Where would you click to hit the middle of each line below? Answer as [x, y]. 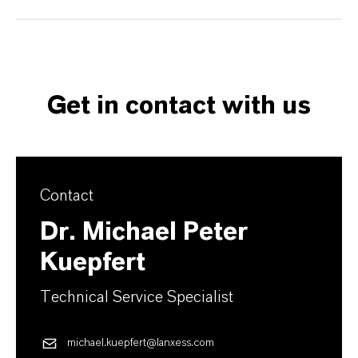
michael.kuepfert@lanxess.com [141, 343]
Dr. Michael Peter [144, 231]
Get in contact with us [179, 105]
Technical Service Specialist [137, 297]
